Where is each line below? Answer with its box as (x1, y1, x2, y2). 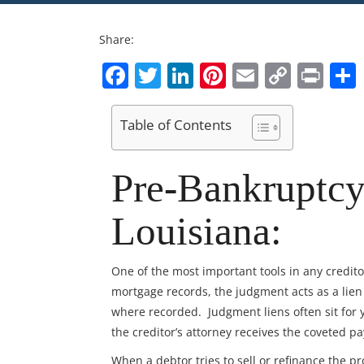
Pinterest (226, 57, 334, 93)
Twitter (161, 57, 245, 93)
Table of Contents (120, 115, 232, 135)
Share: (99, 31, 134, 47)
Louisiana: (111, 208, 282, 253)
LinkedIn (193, 57, 298, 93)
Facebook (128, 57, 245, 93)
